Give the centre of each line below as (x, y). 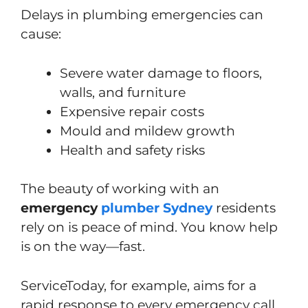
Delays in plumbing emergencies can (142, 15)
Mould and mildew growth (147, 131)
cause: (41, 34)
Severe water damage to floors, (161, 73)
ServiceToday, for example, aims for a (139, 285)
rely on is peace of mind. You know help (149, 228)
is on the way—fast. (83, 247)
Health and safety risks (132, 150)
